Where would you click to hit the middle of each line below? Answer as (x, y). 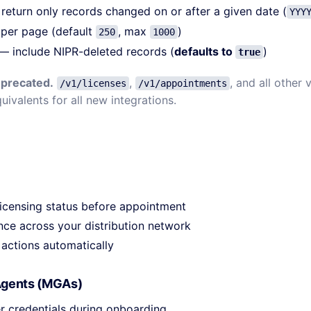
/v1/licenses (93, 83)
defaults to (205, 51)
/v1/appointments (183, 83)
